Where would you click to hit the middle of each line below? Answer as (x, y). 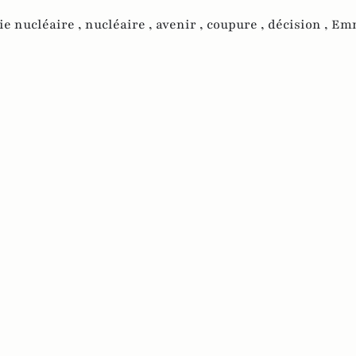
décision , (300, 24)
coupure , (237, 24)
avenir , (181, 24)
